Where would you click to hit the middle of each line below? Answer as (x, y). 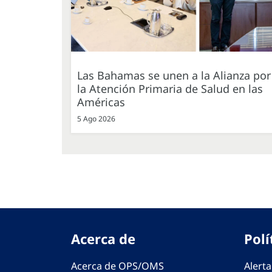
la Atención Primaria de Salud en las (170, 89)
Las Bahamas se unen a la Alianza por (174, 76)
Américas (101, 102)
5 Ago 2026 (96, 119)
